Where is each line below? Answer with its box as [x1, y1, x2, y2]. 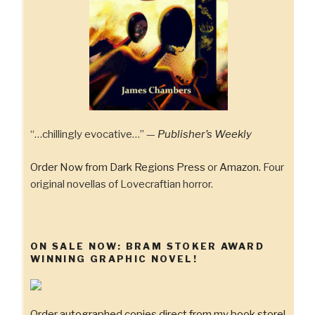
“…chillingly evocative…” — [30, 128, 157, 141]
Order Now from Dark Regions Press [30, 160, 205, 174]
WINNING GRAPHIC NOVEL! [30, 253, 198, 265]
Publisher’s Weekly [157, 128, 252, 141]
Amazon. [219, 160, 261, 174]
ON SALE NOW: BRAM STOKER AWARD [30, 240, 264, 252]
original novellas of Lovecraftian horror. [30, 177, 213, 191]
